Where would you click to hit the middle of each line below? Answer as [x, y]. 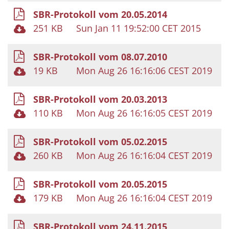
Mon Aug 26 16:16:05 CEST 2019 [144, 113]
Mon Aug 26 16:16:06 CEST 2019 [144, 70]
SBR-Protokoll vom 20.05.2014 [100, 14]
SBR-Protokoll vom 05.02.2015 [100, 141]
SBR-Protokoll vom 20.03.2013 [100, 99]
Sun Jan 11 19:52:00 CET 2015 [139, 28]
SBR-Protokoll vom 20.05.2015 [100, 184]
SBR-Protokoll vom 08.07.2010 [100, 56]
